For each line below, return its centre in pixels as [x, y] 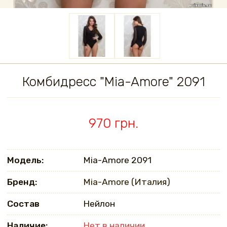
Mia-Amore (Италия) [127, 182]
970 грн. [113, 124]
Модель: [26, 160]
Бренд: [22, 182]
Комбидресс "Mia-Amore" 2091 [113, 82]
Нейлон [99, 204]
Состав [24, 204]
